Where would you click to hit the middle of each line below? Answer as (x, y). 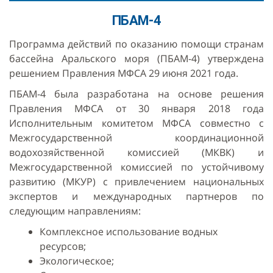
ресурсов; (63, 246)
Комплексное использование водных (129, 232)
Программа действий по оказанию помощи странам (136, 44)
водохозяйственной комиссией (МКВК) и (136, 153)
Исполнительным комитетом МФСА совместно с (136, 123)
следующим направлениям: (75, 211)
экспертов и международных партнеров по (136, 197)
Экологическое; (77, 261)
